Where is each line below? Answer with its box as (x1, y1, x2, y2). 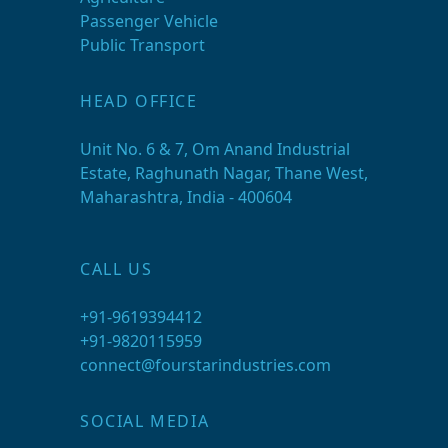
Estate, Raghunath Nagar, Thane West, (80, 161, 368, 184)
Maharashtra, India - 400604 (80, 185, 292, 208)
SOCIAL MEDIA (80, 409, 210, 432)
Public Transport (80, 33, 205, 56)
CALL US (80, 257, 153, 280)
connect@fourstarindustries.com (80, 353, 331, 376)
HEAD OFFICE (80, 89, 198, 112)
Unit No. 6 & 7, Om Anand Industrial (80, 137, 350, 160)
